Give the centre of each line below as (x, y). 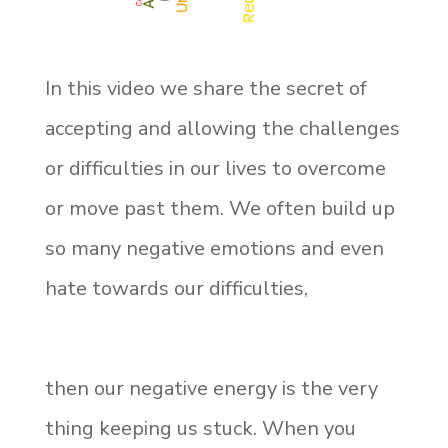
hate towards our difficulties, (176, 288)
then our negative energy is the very (211, 388)
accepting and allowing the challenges (222, 128)
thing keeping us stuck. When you (200, 428)
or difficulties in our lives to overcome (215, 168)
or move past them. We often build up (219, 208)
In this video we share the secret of (205, 88)
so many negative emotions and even (214, 248)
